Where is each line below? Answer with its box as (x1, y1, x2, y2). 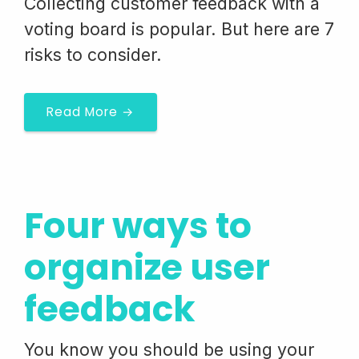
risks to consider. (24, 44, 162, 65)
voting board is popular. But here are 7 (24, 18, 334, 39)
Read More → (46, 103, 135, 120)
